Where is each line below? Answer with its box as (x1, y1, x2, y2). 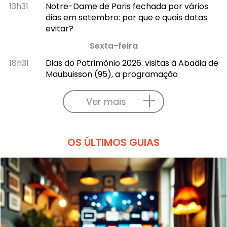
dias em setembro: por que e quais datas (45, 11, 207, 23)
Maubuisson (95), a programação (45, 68, 178, 80)
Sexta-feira (89, 40, 138, 52)
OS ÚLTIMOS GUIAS (67, 135, 160, 149)
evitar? (45, 22, 73, 34)
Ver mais (86, 95, 126, 108)
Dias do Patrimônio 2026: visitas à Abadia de (45, 57, 218, 69)
